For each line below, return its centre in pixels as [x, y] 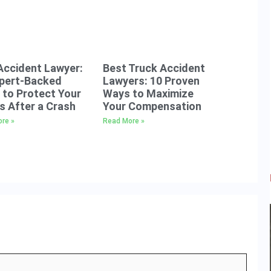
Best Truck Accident [154, 68]
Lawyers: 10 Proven [152, 80]
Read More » [124, 121]
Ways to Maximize [149, 93]
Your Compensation [152, 106]
